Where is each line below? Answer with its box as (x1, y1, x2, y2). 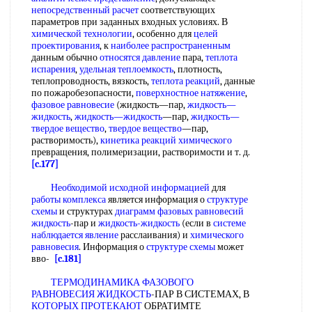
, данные (220, 75, 255, 87)
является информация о (106, 194, 207, 205)
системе (213, 217, 246, 229)
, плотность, (173, 63, 222, 75)
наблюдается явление (31, 229, 118, 241)
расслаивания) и (118, 229, 190, 241)
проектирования (31, 40, 100, 52)
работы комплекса (31, 194, 106, 205)
